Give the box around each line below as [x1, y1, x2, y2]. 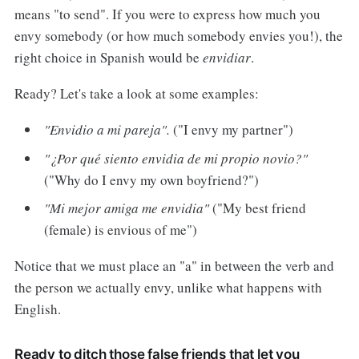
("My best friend [209, 199, 307, 218]
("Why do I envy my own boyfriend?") [44, 170, 260, 189]
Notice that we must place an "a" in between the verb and [14, 256, 334, 275]
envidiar [202, 48, 251, 67]
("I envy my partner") [170, 120, 294, 139]
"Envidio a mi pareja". [44, 120, 171, 139]
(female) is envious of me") [44, 220, 198, 240]
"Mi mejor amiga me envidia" [44, 199, 210, 218]
